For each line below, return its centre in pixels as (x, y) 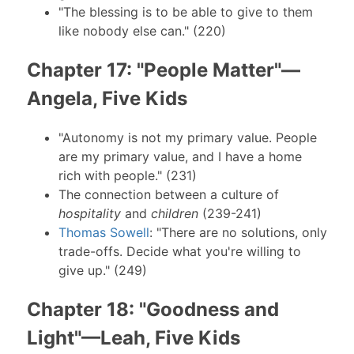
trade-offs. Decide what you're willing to (179, 252)
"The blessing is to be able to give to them (185, 11)
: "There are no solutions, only (238, 233)
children (174, 214)
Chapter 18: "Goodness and (153, 310)
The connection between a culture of (168, 195)
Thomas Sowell (104, 233)
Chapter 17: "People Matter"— (163, 70)
